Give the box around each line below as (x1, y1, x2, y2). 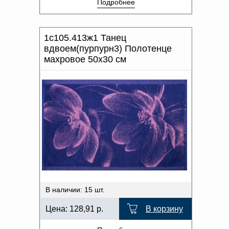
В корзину (146, 204, 183, 213)
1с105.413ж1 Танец (44, 33, 126, 43)
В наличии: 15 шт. (45, 186, 104, 194)
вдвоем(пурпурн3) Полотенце (44, 43, 172, 54)
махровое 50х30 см (44, 54, 126, 64)
